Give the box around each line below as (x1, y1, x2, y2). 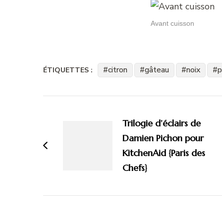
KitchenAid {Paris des (122, 147, 205, 159)
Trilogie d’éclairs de (122, 117, 201, 129)
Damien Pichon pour (122, 132, 204, 144)
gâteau (145, 64, 169, 75)
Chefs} (122, 162, 147, 173)
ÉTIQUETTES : (43, 65, 93, 75)
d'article (43, 113, 100, 133)
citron (108, 64, 127, 75)
